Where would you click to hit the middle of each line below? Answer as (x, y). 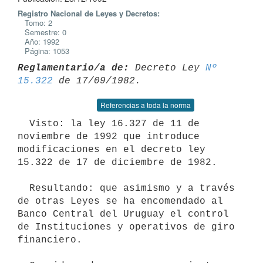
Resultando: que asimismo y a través (23, 188)
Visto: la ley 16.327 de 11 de (23, 124)
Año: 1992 (38, 41)
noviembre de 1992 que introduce (109, 136)
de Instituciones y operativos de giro (126, 227)
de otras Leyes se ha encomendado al (120, 201)
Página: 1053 (43, 51)
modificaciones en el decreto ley (112, 149)
